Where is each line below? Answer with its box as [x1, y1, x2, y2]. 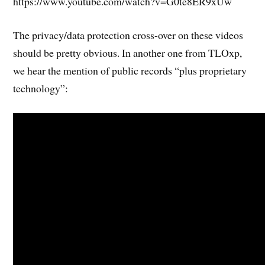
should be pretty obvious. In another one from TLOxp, [13, 45, 243, 60]
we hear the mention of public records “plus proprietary [13, 63, 247, 77]
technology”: [13, 80, 69, 95]
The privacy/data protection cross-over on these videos [13, 27, 244, 42]
